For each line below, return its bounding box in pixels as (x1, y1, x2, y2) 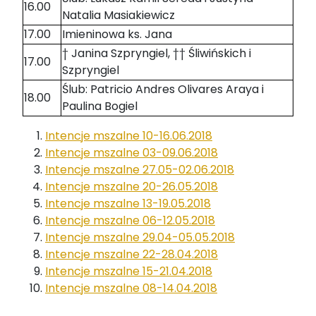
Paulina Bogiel (62, 98, 138, 115)
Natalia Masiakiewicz (62, 7, 175, 24)
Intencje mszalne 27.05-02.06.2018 (45, 162, 234, 178)
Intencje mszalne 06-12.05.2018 (45, 212, 215, 229)
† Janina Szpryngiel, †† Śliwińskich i (62, 45, 251, 62)
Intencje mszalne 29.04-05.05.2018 (45, 229, 235, 246)
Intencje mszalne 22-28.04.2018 (45, 246, 218, 263)
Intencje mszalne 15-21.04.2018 (45, 263, 212, 280)
